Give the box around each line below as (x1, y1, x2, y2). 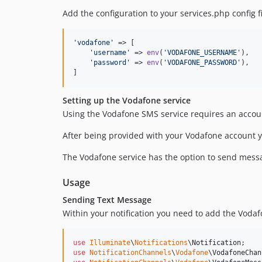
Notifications (135, 239, 188, 247)
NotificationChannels (89, 249, 171, 257)
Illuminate (89, 239, 130, 247)
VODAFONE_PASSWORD (167, 58, 237, 67)
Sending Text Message (63, 194, 151, 206)
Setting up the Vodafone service (63, 95, 191, 106)
